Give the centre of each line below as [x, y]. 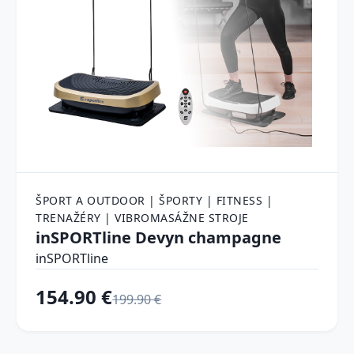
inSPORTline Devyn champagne [159, 237]
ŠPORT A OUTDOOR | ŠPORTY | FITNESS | [154, 200]
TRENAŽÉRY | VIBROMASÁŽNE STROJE [142, 217]
